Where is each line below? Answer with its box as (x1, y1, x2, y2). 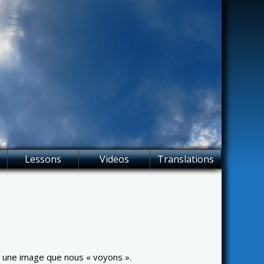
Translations (157, 152, 214, 166)
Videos (100, 152, 129, 166)
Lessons (25, 152, 61, 166)
